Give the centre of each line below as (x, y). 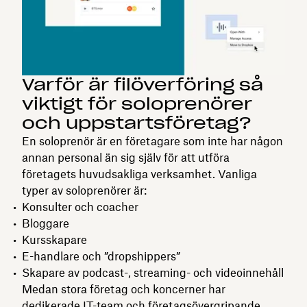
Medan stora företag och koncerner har (124, 289)
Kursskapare (54, 240)
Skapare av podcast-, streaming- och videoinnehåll (153, 272)
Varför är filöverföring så (143, 84)
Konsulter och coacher (80, 207)
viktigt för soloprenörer (137, 103)
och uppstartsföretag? (137, 123)
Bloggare (46, 223)
